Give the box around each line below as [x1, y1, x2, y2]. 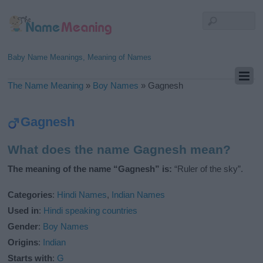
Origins [8, 237, 39, 248]
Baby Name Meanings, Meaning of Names [8, 53, 152, 62]
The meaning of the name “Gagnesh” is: [8, 164, 173, 174]
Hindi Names [57, 190, 107, 200]
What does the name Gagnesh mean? [8, 143, 231, 157]
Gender [8, 221, 39, 232]
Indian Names [112, 190, 166, 200]
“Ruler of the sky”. [172, 164, 244, 174]
